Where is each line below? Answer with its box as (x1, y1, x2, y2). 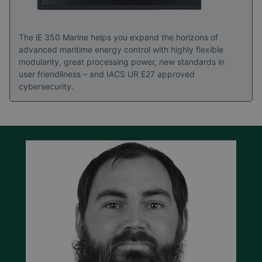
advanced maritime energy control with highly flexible (19, 44, 223, 54)
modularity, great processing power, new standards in (19, 56, 225, 67)
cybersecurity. (19, 81, 74, 91)
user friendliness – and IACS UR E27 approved (19, 68, 195, 79)
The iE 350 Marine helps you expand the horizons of (19, 32, 218, 42)
